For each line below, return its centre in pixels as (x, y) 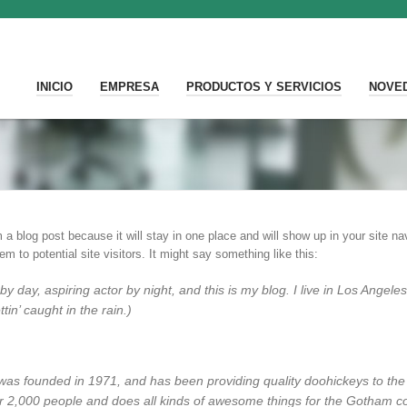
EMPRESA (129, 87)
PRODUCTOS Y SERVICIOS (264, 87)
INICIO (55, 87)
